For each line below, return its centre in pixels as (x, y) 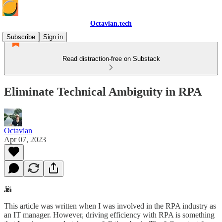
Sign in (53, 37)
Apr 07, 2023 (25, 139)
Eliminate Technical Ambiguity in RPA (103, 91)
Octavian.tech (111, 24)
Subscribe (21, 37)
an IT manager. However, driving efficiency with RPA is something (109, 215)
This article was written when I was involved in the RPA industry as (110, 206)
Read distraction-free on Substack (111, 59)
